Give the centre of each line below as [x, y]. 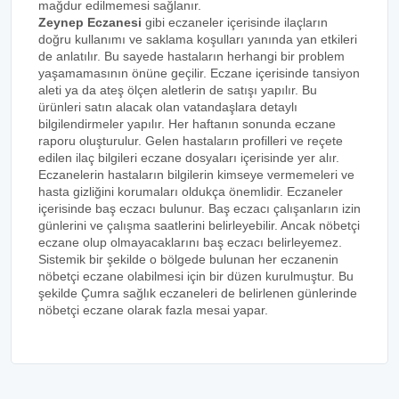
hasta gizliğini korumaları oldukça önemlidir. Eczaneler [191, 191]
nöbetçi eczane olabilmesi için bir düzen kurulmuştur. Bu [196, 276]
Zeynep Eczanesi [90, 22]
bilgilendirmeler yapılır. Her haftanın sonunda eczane [187, 124]
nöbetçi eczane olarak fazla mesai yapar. [153, 310]
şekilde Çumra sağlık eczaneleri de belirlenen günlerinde [198, 293]
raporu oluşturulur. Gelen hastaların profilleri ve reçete [191, 141]
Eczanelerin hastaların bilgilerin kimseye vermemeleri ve [196, 175]
